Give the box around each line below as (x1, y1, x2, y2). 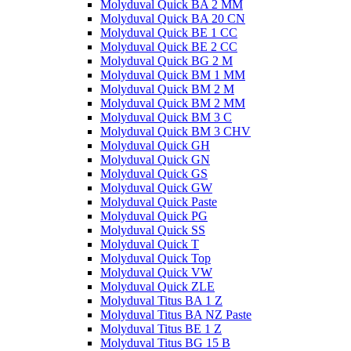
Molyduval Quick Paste (100, 195, 217, 208)
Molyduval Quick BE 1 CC (100, 26, 237, 39)
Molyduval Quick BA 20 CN (100, 12, 245, 25)
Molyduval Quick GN (100, 153, 210, 166)
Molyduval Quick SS (100, 223, 205, 237)
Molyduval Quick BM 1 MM (100, 68, 245, 81)
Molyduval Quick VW (100, 266, 212, 279)
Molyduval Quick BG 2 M (100, 54, 233, 67)
